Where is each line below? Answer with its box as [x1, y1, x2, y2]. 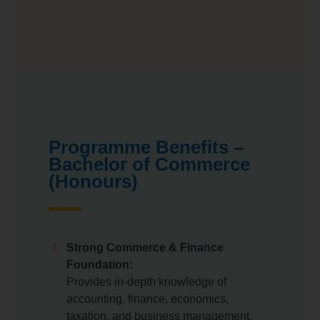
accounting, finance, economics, [66, 293, 229, 306]
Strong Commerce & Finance [66, 241, 224, 254]
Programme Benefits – [48, 136, 244, 159]
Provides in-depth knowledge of [66, 276, 226, 289]
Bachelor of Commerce [48, 154, 250, 176]
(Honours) [48, 171, 138, 193]
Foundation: [66, 259, 133, 271]
